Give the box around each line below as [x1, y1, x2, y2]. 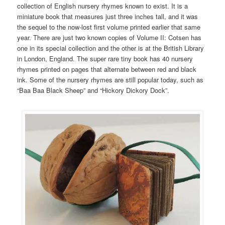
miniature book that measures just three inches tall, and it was [17, 11, 198, 21]
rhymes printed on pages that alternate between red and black [17, 64, 197, 74]
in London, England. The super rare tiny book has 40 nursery [17, 53, 193, 63]
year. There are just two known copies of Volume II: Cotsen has [17, 32, 202, 42]
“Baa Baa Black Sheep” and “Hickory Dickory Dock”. [17, 85, 170, 95]
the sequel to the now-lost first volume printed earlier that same [17, 22, 201, 32]
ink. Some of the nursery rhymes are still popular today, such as [17, 74, 204, 84]
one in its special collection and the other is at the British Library [17, 43, 204, 53]
